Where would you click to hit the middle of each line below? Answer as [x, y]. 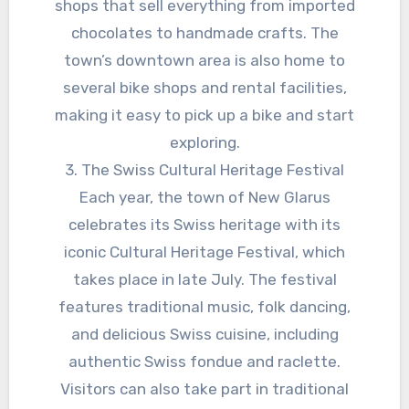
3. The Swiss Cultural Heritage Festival [204, 170]
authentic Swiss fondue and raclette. [204, 362]
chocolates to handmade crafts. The [204, 33]
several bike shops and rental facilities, [204, 88]
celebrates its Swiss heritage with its [204, 225]
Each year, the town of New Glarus [204, 198]
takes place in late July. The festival [204, 280]
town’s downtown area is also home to [204, 61]
